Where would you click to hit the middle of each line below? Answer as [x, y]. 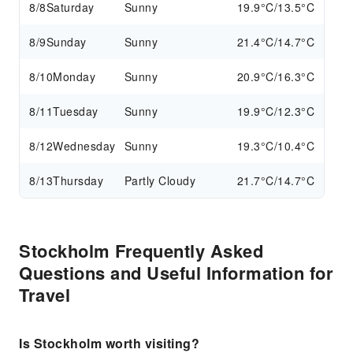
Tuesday [76, 111]
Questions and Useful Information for [176, 273]
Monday [74, 76]
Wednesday [84, 146]
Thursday [78, 180]
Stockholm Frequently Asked [141, 251]
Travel [45, 295]
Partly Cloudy [160, 180]
